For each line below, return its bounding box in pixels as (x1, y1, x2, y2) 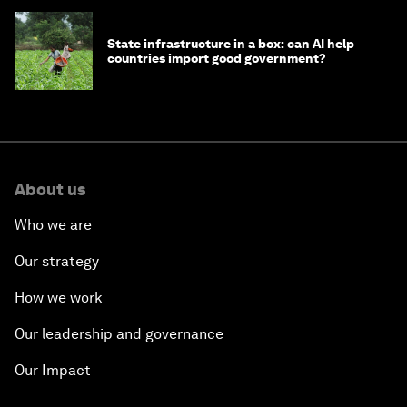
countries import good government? (107, 50, 326, 65)
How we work (15, 288, 103, 306)
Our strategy (15, 252, 99, 270)
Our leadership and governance (15, 324, 223, 342)
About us (15, 179, 85, 199)
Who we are (15, 215, 92, 233)
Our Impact (15, 361, 91, 379)
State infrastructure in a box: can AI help (107, 35, 354, 51)
